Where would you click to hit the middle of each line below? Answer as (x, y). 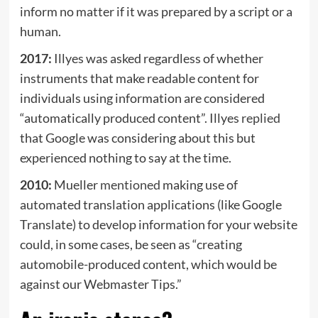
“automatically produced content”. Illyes (130, 117)
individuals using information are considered (142, 98)
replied (261, 117)
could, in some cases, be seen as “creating (131, 244)
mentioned (130, 184)
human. (41, 31)
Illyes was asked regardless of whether (157, 58)
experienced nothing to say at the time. (126, 157)
